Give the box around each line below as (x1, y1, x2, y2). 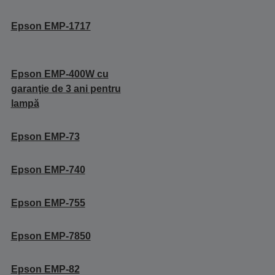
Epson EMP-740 (10, 164, 85, 175)
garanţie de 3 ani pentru (10, 83, 121, 94)
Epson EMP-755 (10, 197, 85, 208)
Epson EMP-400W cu (10, 68, 109, 79)
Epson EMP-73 (10, 131, 80, 142)
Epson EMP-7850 (10, 230, 91, 241)
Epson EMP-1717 (10, 20, 91, 31)
